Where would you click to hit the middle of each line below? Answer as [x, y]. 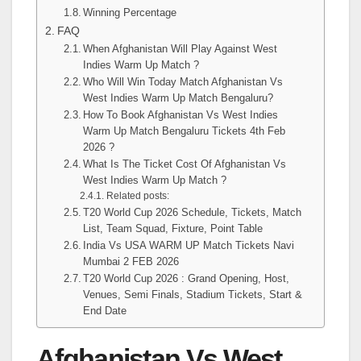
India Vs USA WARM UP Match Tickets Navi [189, 245]
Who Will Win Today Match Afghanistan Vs [183, 81]
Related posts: [137, 195]
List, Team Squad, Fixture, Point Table [173, 228]
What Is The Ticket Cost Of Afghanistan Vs [185, 164]
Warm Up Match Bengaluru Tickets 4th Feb [185, 131]
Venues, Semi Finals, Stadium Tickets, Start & [193, 294]
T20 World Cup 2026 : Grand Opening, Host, [187, 278]
